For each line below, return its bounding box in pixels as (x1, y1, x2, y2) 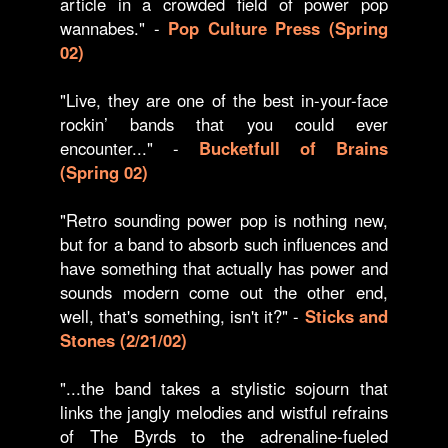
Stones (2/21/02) (60, 328, 187, 352)
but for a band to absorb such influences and (60, 232, 388, 256)
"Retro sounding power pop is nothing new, (60, 208, 388, 232)
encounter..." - (60, 136, 199, 160)
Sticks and (304, 304, 389, 328)
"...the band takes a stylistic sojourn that (60, 376, 388, 400)
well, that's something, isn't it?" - (60, 304, 305, 328)
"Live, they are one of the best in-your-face (60, 88, 388, 112)
